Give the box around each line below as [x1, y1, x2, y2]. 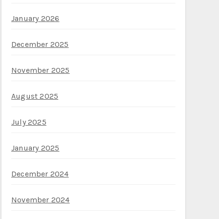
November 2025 [11, 66, 70, 75]
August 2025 [11, 91, 59, 101]
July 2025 [11, 117, 46, 127]
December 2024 [11, 169, 69, 178]
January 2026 [11, 14, 60, 23]
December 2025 [11, 40, 69, 49]
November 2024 [11, 195, 70, 204]
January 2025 [11, 143, 60, 153]
